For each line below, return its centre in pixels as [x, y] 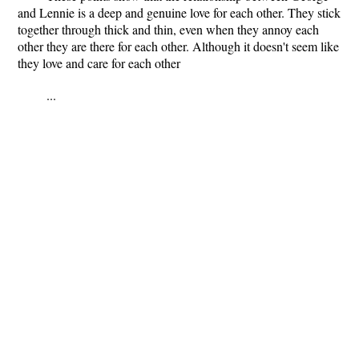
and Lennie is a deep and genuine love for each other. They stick [179, 12]
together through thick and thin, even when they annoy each [168, 29]
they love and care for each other [99, 63]
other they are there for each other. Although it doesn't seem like [178, 46]
